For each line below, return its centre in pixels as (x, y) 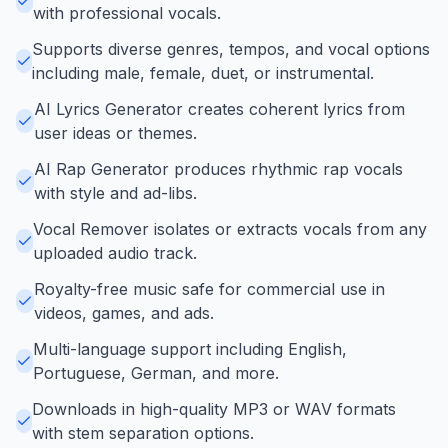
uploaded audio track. (115, 252)
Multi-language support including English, (189, 348)
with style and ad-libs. (115, 192)
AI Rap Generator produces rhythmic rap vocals (218, 168)
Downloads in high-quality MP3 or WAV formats (214, 408)
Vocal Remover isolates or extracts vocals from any (230, 228)
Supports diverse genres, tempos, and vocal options (231, 48)
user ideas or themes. (115, 132)
